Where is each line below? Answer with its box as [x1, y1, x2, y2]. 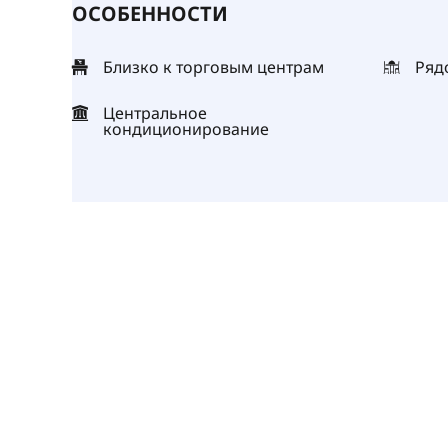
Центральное [103, 102, 207, 124]
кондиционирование [103, 118, 269, 140]
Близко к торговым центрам [103, 56, 324, 78]
